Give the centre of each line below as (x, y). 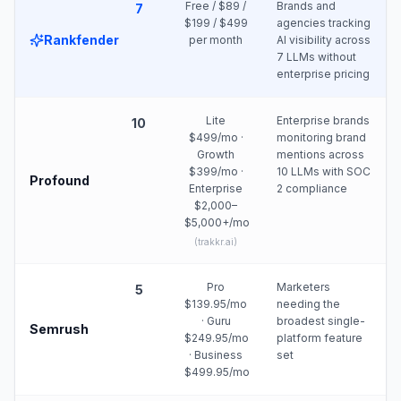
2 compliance (312, 188)
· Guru (216, 321)
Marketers (303, 287)
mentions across (320, 154)
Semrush (59, 329)
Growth (216, 154)
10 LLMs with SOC (324, 171)
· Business (216, 355)
